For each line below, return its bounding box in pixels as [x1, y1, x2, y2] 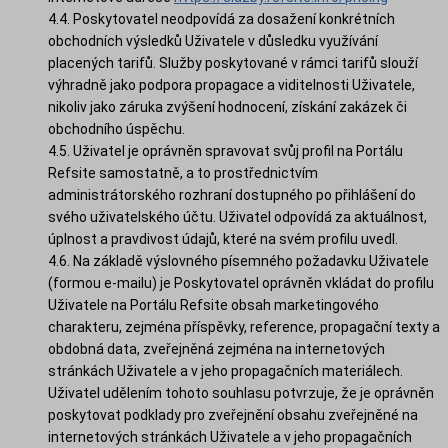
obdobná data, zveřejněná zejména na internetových [48, 340, 385, 357]
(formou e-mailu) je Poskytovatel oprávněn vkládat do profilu [48, 274, 434, 291]
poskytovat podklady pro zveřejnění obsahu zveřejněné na [48, 406, 418, 423]
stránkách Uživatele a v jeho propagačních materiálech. [48, 362, 403, 379]
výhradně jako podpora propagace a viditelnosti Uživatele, [48, 76, 415, 93]
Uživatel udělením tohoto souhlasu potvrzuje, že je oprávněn [48, 384, 434, 401]
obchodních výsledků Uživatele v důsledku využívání [48, 32, 378, 49]
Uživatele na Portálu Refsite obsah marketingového [48, 296, 379, 313]
